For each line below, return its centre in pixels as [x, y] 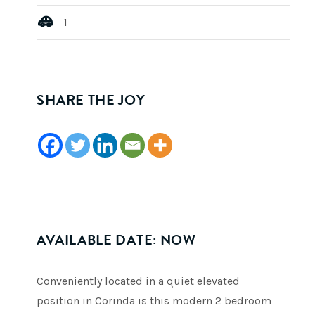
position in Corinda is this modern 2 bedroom [154, 301]
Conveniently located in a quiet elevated [139, 281]
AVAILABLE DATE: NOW [116, 240]
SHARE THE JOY [91, 100]
